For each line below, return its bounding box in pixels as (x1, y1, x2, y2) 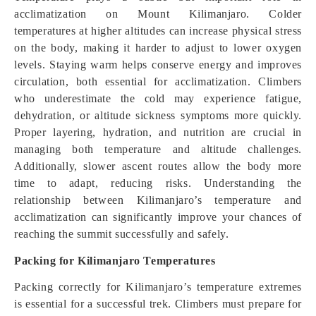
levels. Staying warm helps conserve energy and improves (14, 59, 302, 71)
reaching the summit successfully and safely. (14, 228, 229, 240)
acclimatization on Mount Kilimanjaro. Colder (14, 8, 302, 20)
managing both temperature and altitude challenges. (14, 143, 302, 155)
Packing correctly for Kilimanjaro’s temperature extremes (14, 281, 302, 293)
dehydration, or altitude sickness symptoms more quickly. (14, 109, 302, 121)
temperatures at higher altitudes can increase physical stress (14, 25, 302, 37)
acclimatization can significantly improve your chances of (14, 211, 302, 223)
